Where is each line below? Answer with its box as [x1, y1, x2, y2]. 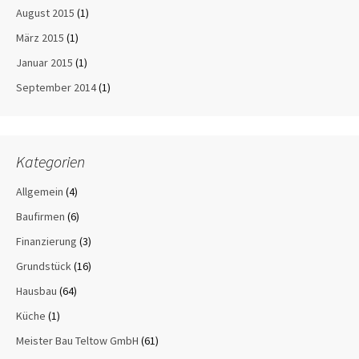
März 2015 [16, 30, 64, 45]
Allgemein [16, 184, 63, 199]
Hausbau [16, 284, 57, 298]
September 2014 [16, 80, 96, 95]
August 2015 [16, 6, 75, 20]
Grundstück [16, 259, 71, 273]
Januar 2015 [16, 55, 73, 70]
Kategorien [16, 151, 85, 171]
